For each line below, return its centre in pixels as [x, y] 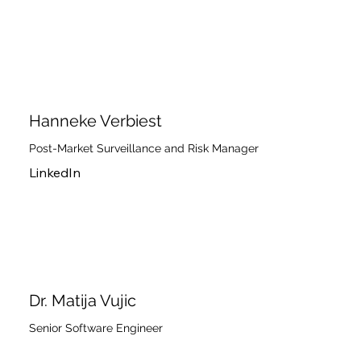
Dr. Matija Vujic [82, 300]
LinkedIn [54, 173]
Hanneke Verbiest [95, 121]
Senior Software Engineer [95, 328]
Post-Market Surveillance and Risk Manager [143, 149]
